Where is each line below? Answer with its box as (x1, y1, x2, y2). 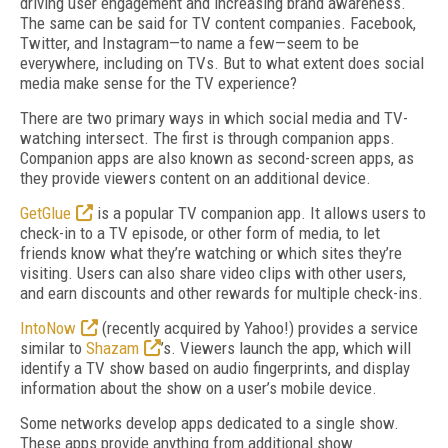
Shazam (86, 338, 139, 358)
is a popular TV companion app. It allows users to (93, 203, 426, 223)
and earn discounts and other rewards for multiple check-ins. (20, 283, 427, 303)
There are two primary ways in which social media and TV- (20, 108, 408, 128)
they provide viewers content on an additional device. (20, 168, 375, 188)
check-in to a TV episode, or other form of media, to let (20, 223, 380, 243)
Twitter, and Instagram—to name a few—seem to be (20, 33, 359, 53)
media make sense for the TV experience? (20, 73, 297, 93)
